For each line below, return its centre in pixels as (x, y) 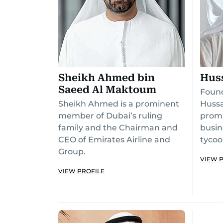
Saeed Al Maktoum (107, 90)
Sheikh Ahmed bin (107, 78)
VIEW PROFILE (81, 171)
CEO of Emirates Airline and (114, 140)
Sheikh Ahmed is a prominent (119, 104)
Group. (72, 152)
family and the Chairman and (118, 128)
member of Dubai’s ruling (110, 116)
